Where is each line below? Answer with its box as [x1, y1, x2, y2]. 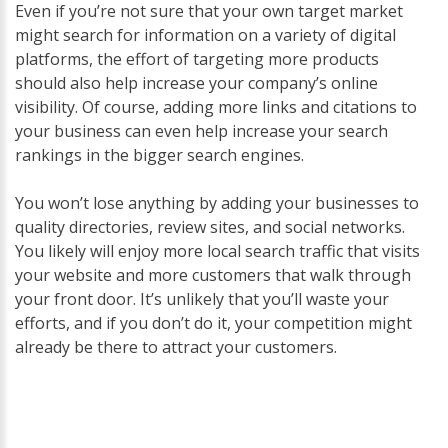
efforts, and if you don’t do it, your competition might [15, 312, 412, 335]
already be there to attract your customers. [15, 336, 337, 359]
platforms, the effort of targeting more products [15, 48, 379, 71]
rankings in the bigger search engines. [15, 144, 304, 167]
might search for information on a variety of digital [15, 24, 396, 47]
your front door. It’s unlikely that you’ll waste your [15, 288, 389, 311]
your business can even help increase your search [15, 120, 388, 143]
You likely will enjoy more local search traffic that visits [15, 240, 420, 263]
